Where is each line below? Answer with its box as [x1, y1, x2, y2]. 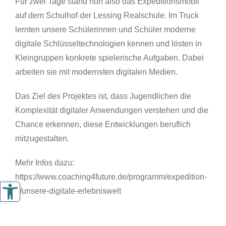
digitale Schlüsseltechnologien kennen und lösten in [15, 39, 202, 48]
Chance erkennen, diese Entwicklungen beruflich [15, 120, 191, 129]
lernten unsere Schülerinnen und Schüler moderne [15, 25, 196, 34]
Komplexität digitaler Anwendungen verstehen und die [15, 105, 208, 115]
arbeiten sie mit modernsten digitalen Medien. [15, 67, 178, 76]
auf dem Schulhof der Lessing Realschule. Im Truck [15, 11, 199, 20]
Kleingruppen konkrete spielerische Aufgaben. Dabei [15, 53, 204, 62]
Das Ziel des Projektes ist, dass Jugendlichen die [15, 91, 191, 100]
